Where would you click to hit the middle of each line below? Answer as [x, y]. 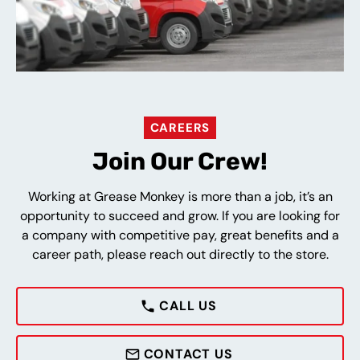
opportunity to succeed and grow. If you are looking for [180, 215]
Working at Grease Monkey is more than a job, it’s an [180, 196]
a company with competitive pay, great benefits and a [180, 235]
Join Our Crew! [180, 161]
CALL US [188, 305]
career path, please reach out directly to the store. [180, 254]
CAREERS [180, 127]
